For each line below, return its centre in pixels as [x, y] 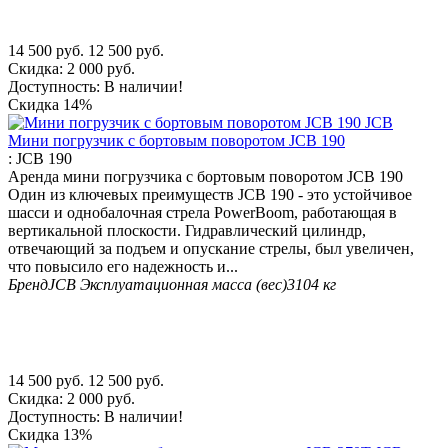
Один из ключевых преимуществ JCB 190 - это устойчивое [210, 194]
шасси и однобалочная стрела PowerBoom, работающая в [202, 212]
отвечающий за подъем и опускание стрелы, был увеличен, [211, 248]
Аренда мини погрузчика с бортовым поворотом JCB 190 [205, 176]
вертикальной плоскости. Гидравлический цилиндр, [187, 230]
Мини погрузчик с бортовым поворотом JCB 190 [176, 140]
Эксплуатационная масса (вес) [183, 284]
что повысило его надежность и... [123, 266]
